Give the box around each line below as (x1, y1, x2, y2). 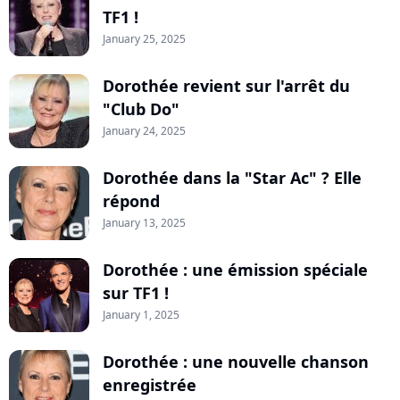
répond (103, 189, 160, 212)
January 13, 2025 (103, 214, 186, 230)
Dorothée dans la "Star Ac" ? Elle (103, 166, 362, 188)
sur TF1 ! (103, 281, 169, 304)
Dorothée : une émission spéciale (103, 258, 368, 280)
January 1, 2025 (103, 306, 179, 322)
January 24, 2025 (103, 122, 186, 138)
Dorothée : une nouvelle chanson (103, 350, 369, 372)
